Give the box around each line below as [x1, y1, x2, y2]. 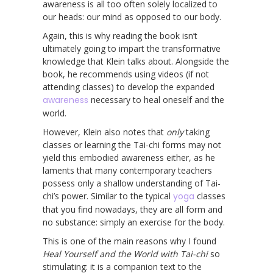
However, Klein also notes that [43, 126, 166, 138]
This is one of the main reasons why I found [43, 235, 216, 247]
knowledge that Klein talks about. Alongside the [43, 55, 229, 67]
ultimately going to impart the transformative [43, 42, 221, 54]
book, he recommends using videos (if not [43, 68, 209, 80]
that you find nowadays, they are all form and [43, 203, 222, 215]
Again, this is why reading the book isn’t [43, 29, 197, 41]
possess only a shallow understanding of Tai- [43, 177, 221, 189]
